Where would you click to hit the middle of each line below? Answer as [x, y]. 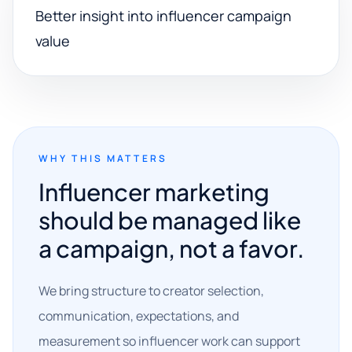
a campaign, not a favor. [172, 248]
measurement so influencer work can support [169, 341]
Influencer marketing [154, 192]
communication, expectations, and [139, 316]
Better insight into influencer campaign [163, 16]
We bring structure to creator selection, [151, 291]
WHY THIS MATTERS [103, 158]
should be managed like [170, 220]
